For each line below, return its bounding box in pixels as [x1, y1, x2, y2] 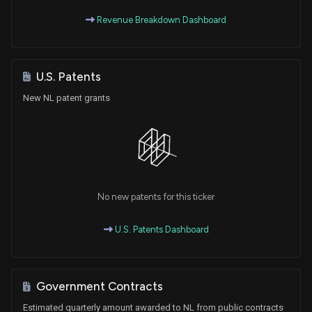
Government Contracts [36, 279, 163, 294]
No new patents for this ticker [97, 192, 214, 203]
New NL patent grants [23, 92, 110, 103]
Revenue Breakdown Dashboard [95, 14, 226, 25]
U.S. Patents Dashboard [112, 224, 209, 235]
